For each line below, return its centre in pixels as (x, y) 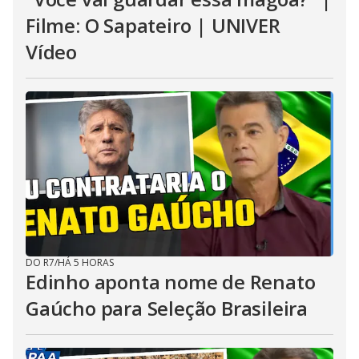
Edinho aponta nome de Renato (171, 282)
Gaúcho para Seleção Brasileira (167, 308)
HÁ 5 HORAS (86, 262)
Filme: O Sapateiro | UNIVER (153, 25)
